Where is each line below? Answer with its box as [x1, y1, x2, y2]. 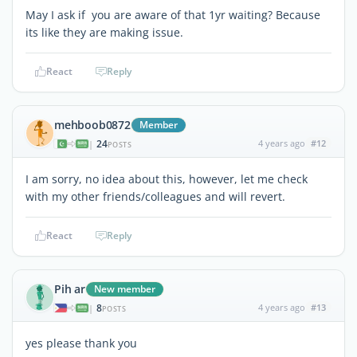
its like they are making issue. [25, 24, 183, 40]
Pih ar [54, 280, 85, 296]
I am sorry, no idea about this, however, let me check [25, 171, 308, 186]
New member [93, 281, 155, 296]
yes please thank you [25, 335, 137, 351]
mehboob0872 [54, 116, 131, 132]
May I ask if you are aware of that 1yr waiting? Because [25, 6, 320, 22]
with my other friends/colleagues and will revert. [25, 188, 285, 204]
